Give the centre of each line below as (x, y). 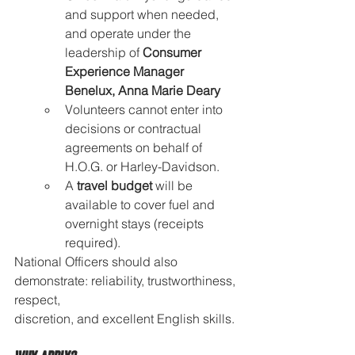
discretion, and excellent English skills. (124, 318)
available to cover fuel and (141, 204)
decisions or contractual (135, 128)
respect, (39, 299)
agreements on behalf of (135, 147)
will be (174, 185)
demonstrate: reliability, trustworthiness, (126, 280)
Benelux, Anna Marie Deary (143, 90)
